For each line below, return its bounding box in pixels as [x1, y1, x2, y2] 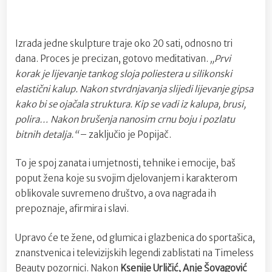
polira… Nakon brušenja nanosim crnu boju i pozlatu [15, 113, 235, 125]
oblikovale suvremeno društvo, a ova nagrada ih [15, 188, 216, 200]
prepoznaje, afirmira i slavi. [15, 203, 129, 215]
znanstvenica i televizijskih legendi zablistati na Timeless [15, 246, 254, 259]
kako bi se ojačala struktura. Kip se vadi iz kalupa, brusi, [15, 98, 246, 110]
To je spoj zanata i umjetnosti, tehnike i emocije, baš [15, 157, 236, 169]
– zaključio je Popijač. [80, 128, 171, 140]
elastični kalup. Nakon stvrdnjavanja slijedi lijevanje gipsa [15, 83, 253, 95]
